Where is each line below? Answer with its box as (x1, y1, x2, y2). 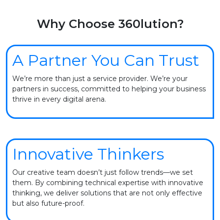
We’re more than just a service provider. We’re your (12, 74, 188, 83)
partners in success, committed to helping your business (12, 84, 206, 94)
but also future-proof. (12, 199, 84, 208)
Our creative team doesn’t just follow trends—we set (12, 168, 193, 177)
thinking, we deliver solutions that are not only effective (12, 189, 202, 198)
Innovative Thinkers (12, 144, 164, 164)
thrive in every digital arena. (12, 95, 106, 104)
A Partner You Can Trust (12, 51, 199, 70)
